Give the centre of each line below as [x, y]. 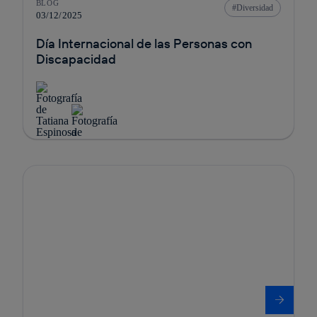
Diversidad [255, 7]
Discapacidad [76, 59]
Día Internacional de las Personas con [144, 43]
